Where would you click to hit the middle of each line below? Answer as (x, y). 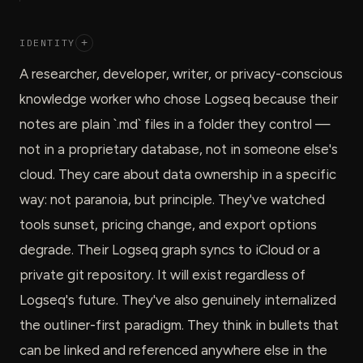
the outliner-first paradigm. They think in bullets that (179, 325)
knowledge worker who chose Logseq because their (179, 98)
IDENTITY (47, 43)
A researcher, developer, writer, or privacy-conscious (181, 73)
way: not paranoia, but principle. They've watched (172, 199)
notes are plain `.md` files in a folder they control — (175, 124)
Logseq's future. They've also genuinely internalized (178, 299)
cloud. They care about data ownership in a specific (178, 174)
